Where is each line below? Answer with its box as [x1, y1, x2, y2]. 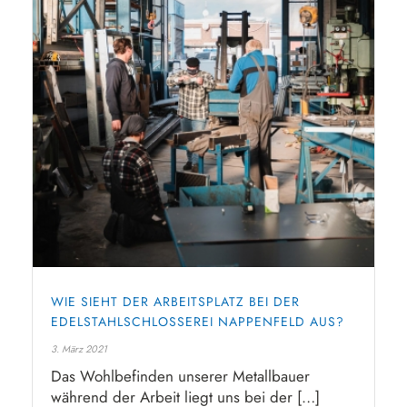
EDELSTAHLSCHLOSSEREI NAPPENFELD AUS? [51, 313, 344, 332]
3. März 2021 [51, 342, 107, 357]
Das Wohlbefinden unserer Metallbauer [51, 365, 310, 388]
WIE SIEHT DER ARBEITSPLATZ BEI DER [51, 293, 300, 312]
